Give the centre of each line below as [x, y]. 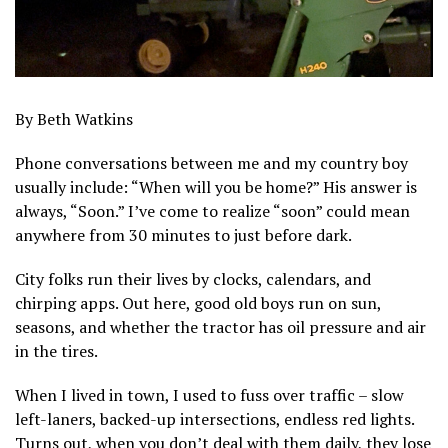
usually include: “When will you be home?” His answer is [216, 186]
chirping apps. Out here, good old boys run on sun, [198, 302]
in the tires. [56, 350]
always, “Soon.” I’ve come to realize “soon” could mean [212, 210]
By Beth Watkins [74, 118]
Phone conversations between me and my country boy [211, 162]
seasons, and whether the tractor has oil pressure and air [220, 326]
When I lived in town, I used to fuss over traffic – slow [209, 394]
